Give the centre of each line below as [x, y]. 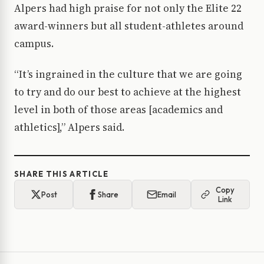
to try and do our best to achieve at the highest [128, 92]
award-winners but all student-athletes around [129, 26]
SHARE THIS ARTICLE [62, 174]
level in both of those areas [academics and [118, 110]
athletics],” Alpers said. [69, 128]
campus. [34, 44]
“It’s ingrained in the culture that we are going [128, 75]
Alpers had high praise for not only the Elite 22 [128, 9]
